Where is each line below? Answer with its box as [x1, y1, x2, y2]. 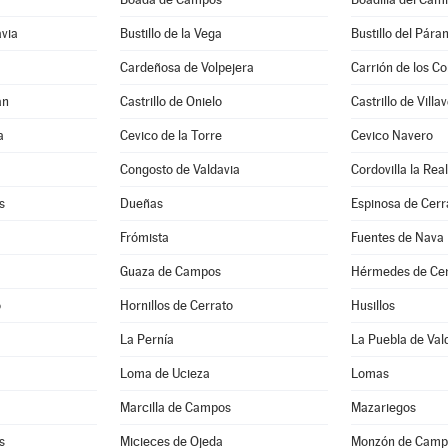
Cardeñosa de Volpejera [120, 60, 255, 75]
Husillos [351, 298, 395, 313]
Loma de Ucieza [120, 366, 211, 381]
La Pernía [120, 332, 175, 347]
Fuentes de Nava [351, 230, 444, 245]
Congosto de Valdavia [120, 162, 241, 177]
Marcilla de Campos [120, 400, 232, 415]
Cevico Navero [351, 128, 433, 143]
